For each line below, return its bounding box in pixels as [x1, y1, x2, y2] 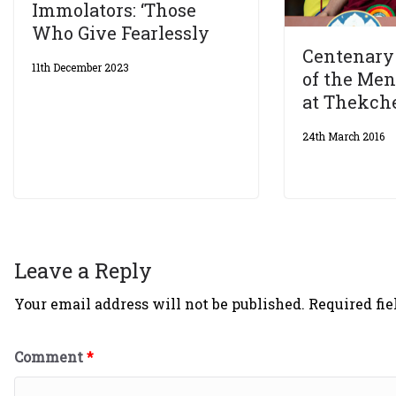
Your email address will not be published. [14, 294, 305, 314]
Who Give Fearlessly [32, 20, 209, 44]
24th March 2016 [302, 128, 385, 143]
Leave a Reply [14, 256, 152, 286]
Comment [14, 347, 87, 367]
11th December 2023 [32, 59, 129, 74]
